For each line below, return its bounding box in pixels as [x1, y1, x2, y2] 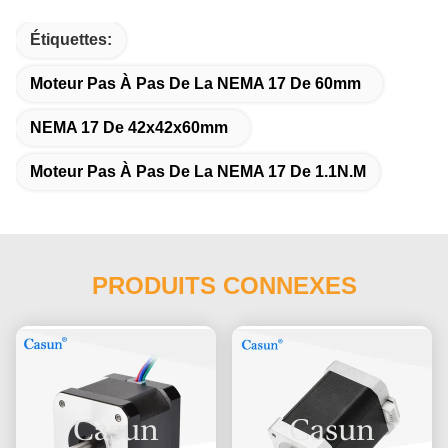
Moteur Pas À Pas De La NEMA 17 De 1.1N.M [30, 162, 366, 180]
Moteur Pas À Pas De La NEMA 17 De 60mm [30, 74, 361, 92]
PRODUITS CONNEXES [91, 271, 357, 299]
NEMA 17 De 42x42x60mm [30, 118, 228, 136]
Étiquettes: [30, 30, 112, 48]
